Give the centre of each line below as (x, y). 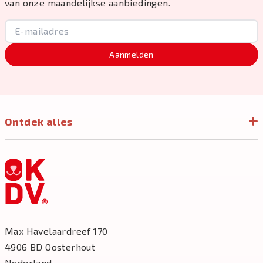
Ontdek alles (39, 122)
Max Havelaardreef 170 (56, 231)
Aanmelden (131, 54)
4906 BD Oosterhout (50, 247)
